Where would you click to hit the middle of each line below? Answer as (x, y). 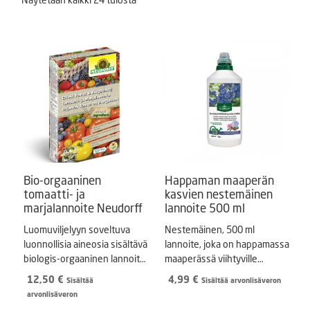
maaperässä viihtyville (211, 258)
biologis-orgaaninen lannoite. (85, 258)
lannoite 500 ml (205, 208)
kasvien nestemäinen (219, 194)
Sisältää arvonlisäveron (241, 280)
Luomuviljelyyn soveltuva (77, 229)
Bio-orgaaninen (62, 180)
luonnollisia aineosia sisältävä (85, 244)
